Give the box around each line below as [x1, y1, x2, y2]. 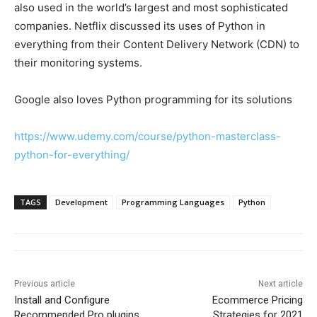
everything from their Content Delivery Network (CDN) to [14, 38, 299, 52]
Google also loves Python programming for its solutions [14, 93, 292, 107]
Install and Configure [14, 294, 110, 307]
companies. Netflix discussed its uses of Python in [14, 19, 265, 33]
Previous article [14, 279, 75, 289]
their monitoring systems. [14, 56, 142, 70]
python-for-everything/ [14, 148, 129, 162]
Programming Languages [122, 197, 224, 208]
